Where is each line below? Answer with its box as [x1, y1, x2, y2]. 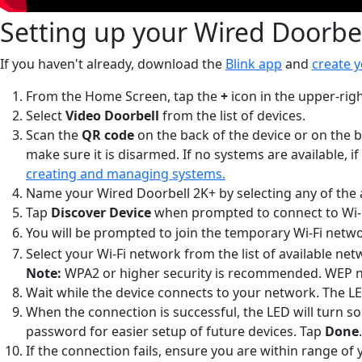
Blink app [225, 54, 282, 73]
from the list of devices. [159, 106, 305, 124]
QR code [82, 125, 134, 144]
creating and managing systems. [26, 164, 225, 183]
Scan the [26, 125, 82, 144]
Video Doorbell [65, 106, 159, 124]
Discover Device [51, 203, 151, 221]
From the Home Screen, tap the [26, 86, 221, 105]
